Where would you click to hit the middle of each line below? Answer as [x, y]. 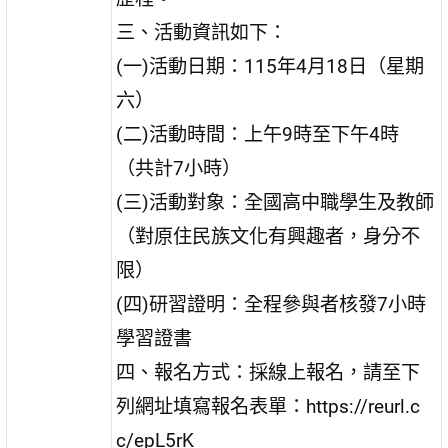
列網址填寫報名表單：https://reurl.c [268, 407]
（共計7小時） [179, 169]
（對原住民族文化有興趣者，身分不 [268, 237]
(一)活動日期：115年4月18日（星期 [270, 67]
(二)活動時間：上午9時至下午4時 [258, 135]
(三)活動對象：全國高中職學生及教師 [275, 203]
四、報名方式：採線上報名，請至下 [268, 373]
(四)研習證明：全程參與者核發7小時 [271, 305]
